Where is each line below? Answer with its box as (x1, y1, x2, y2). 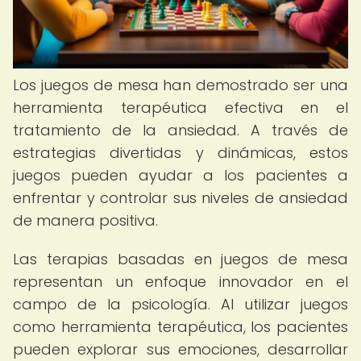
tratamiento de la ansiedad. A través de (13, 120, 348, 140)
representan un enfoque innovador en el (13, 272, 348, 292)
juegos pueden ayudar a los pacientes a (13, 165, 348, 185)
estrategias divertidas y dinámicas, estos (13, 143, 348, 163)
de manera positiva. (13, 210, 158, 230)
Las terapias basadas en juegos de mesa (13, 249, 348, 269)
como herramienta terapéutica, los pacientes (13, 317, 348, 337)
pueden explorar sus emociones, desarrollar (13, 339, 348, 359)
